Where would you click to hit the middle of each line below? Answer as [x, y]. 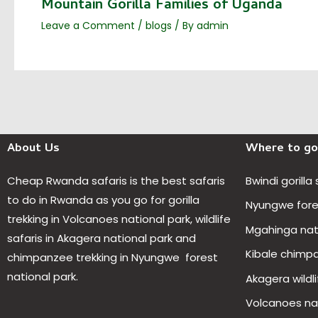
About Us [33, 149]
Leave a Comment [88, 26]
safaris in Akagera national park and [102, 238]
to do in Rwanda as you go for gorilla [103, 199]
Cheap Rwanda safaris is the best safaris [116, 180]
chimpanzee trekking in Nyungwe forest [113, 257]
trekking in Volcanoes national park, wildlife [119, 219]
